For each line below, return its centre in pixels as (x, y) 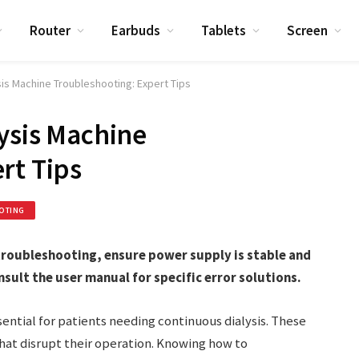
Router (50, 30)
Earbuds (136, 30)
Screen (308, 30)
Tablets (224, 30)
